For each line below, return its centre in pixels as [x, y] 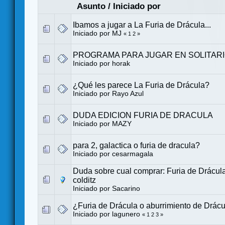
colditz [84, 180]
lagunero [126, 214]
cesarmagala [133, 154]
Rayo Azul [128, 93]
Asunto [91, 6]
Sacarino [126, 188]
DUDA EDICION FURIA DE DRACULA [143, 115]
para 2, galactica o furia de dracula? [136, 145]
